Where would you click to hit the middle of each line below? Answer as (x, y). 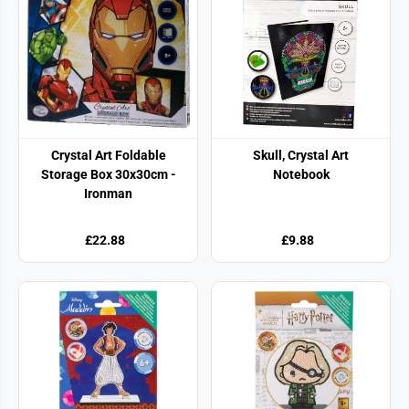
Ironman (108, 193)
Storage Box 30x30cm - (108, 174)
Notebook (301, 174)
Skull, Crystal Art (301, 155)
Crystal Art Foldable (108, 155)
